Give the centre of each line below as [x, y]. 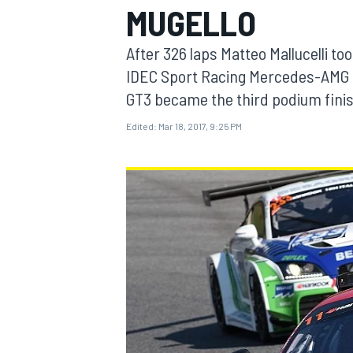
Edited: [141, 126]
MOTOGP [145, 107]
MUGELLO [191, 22]
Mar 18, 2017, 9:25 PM [200, 126]
